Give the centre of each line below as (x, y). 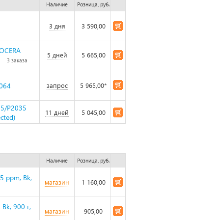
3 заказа (17, 60)
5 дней (57, 55)
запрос (57, 85)
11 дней (57, 112)
